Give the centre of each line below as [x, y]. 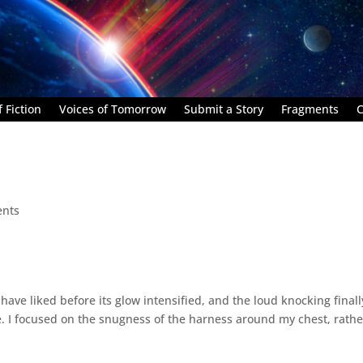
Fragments [310, 109]
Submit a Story [224, 109]
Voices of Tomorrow [113, 109]
